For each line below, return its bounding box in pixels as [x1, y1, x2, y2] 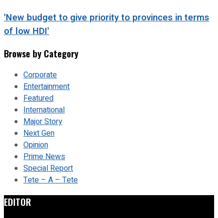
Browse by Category [4, 47, 78, 60]
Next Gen [23, 127, 54, 140]
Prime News [23, 151, 65, 163]
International [23, 104, 65, 116]
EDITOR [4, 195, 31, 208]
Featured [23, 92, 54, 105]
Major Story [23, 116, 62, 128]
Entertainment [23, 81, 70, 93]
